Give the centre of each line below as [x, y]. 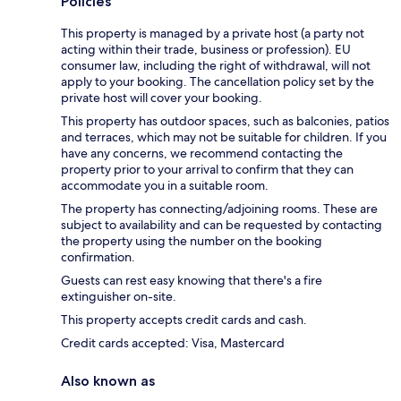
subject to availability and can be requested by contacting [222, 224]
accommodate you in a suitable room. [165, 185]
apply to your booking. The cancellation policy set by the [218, 81]
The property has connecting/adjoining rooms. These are [219, 208]
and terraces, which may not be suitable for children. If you [224, 137]
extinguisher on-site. [119, 296]
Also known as [108, 380]
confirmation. [98, 256]
